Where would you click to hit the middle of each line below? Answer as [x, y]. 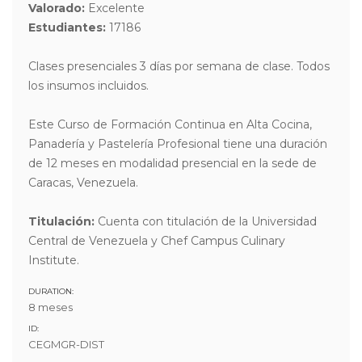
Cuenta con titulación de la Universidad [206, 221]
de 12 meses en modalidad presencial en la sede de [173, 163]
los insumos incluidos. [88, 86]
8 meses [51, 307]
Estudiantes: [67, 27]
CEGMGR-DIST [66, 344]
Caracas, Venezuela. [83, 183]
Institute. [54, 260]
